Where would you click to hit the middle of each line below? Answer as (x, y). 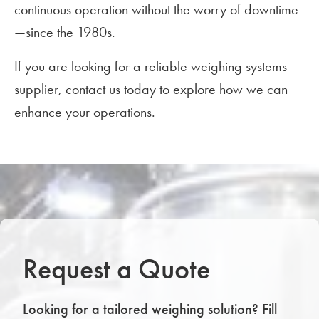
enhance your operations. (85, 112)
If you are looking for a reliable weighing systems (151, 67)
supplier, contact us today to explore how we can (151, 89)
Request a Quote (116, 270)
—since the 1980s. (65, 32)
